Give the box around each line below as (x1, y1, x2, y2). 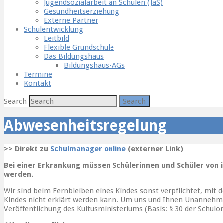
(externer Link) (126, 144, 183, 154)
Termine (24, 70, 52, 79)
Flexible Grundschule (44, 43, 114, 52)
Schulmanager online (50, 144, 126, 154)
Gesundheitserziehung (44, 7, 119, 16)
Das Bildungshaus (44, 52, 104, 61)
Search (4, 97, 29, 106)
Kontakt (24, 79, 51, 88)
